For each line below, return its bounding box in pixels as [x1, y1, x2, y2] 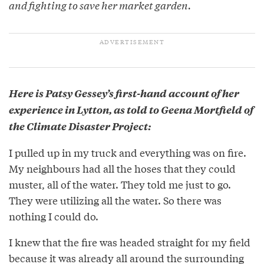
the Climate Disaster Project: [9, 119, 151, 134]
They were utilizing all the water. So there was [9, 193, 222, 208]
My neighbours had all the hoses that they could [9, 161, 236, 176]
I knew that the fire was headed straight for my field [9, 235, 250, 250]
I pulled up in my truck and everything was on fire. [9, 145, 246, 160]
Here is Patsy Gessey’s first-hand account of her [9, 86, 239, 101]
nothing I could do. [9, 209, 98, 224]
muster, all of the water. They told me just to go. [9, 177, 231, 192]
